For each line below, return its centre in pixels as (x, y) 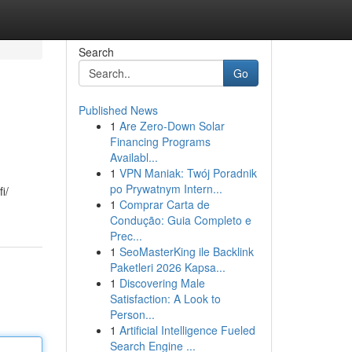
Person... (132, 314)
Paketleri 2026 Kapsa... (167, 267)
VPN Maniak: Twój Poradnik (188, 173)
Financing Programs (160, 141)
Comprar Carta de (164, 204)
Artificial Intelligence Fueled (187, 330)
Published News (118, 110)
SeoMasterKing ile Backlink (186, 251)
